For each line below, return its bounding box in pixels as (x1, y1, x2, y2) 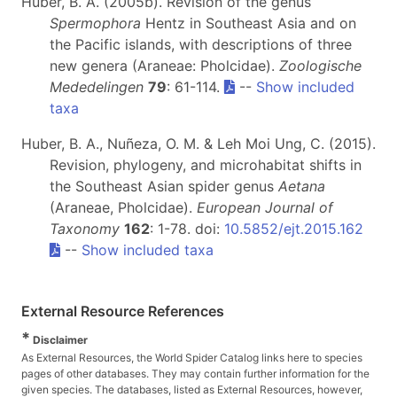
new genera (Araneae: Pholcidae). (50, 57, 279, 75)
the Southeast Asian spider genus (50, 177, 278, 196)
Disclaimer (30, 333, 88, 347)
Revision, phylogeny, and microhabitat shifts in (50, 156, 362, 175)
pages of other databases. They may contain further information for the (21, 367, 370, 381)
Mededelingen (50, 78, 144, 97)
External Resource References (21, 302, 224, 321)
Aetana (278, 177, 325, 196)
